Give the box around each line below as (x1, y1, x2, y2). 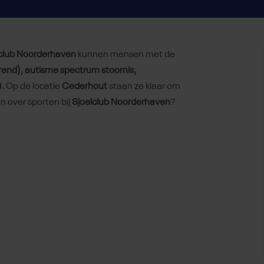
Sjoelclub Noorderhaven (72, 98, 170, 108)
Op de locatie (6, 82, 62, 92)
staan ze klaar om (107, 82, 180, 92)
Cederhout (62, 82, 107, 92)
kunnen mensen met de (76, 50, 175, 60)
